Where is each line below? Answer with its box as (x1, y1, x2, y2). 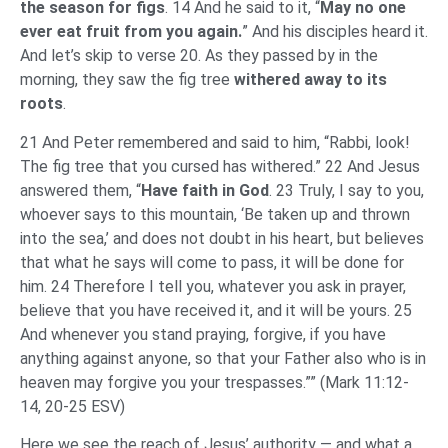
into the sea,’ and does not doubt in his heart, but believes (20, 228, 424, 248)
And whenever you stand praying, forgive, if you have (20, 324, 386, 344)
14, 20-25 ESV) (20, 396, 125, 416)
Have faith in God (141, 180, 269, 200)
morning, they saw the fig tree (20, 70, 234, 90)
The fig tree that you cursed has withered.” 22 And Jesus (20, 156, 420, 176)
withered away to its (234, 70, 387, 90)
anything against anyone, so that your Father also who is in (20, 348, 426, 368)
